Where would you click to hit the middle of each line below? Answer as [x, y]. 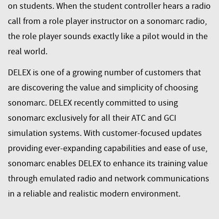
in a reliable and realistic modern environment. [94, 194]
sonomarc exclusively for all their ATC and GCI [92, 118]
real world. [28, 52]
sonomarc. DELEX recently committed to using [93, 103]
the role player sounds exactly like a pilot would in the [108, 36]
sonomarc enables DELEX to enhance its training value [108, 164]
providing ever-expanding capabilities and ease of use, [108, 148]
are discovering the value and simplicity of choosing [103, 88]
